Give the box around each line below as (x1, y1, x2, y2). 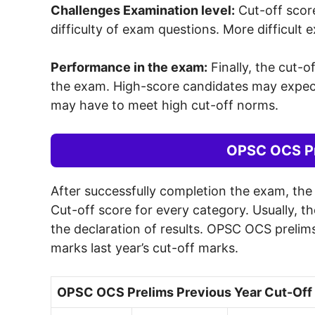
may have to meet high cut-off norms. (51, 97, 278, 112)
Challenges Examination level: (51, 2, 235, 18)
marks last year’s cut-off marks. (51, 240, 238, 255)
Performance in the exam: (51, 59, 207, 75)
